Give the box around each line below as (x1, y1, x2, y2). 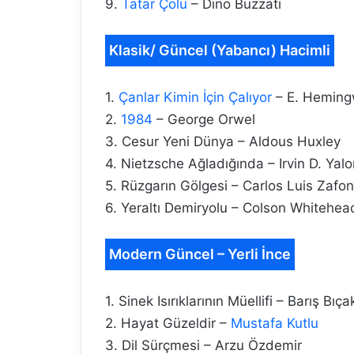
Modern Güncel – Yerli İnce (109, 246, 291, 263)
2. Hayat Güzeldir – (105, 315, 231, 332)
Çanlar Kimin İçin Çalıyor (119, 89, 272, 106)
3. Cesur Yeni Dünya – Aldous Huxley (105, 134, 341, 150)
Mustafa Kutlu (231, 315, 318, 332)
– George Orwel (153, 111, 255, 128)
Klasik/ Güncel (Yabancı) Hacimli (109, 42, 330, 59)
